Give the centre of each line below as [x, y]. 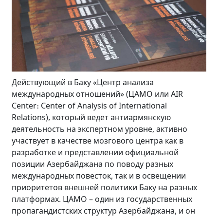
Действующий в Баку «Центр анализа [83, 82]
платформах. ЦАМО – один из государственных [102, 199]
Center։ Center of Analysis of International [89, 105]
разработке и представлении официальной [95, 152]
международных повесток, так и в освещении [99, 175]
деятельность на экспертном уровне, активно [100, 129]
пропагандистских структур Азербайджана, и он [103, 210]
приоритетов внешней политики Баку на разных [104, 187]
